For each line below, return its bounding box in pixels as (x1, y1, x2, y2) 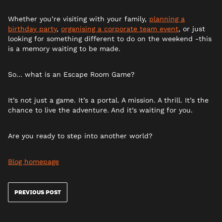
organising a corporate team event (61, 24, 178, 33)
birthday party (8, 24, 56, 33)
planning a (149, 14, 185, 23)
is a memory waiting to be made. (8, 44, 120, 53)
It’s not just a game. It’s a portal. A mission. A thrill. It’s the (8, 96, 209, 104)
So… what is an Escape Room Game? (8, 70, 135, 78)
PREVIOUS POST (14, 188, 61, 196)
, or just (178, 24, 205, 33)
